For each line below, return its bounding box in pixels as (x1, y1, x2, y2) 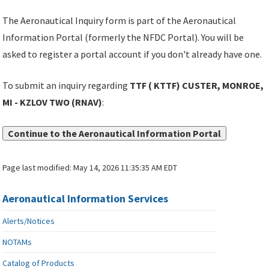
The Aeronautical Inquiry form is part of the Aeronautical (2, 14, 237, 27)
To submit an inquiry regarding (2, 79, 130, 92)
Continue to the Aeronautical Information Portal (8, 127, 222, 140)
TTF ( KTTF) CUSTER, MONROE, (130, 79, 264, 92)
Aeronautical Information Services (2, 192, 169, 206)
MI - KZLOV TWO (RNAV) (2, 96, 103, 109)
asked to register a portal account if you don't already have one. (2, 48, 262, 61)
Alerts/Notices (2, 216, 55, 227)
